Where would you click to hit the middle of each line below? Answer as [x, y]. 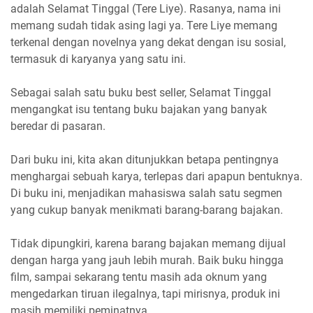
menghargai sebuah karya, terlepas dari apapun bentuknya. [156, 176]
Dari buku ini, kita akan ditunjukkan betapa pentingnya [145, 160]
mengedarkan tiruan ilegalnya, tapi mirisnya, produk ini [145, 294]
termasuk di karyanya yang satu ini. [98, 59]
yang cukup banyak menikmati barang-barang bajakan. [147, 210]
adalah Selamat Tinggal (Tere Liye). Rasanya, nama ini [146, 9]
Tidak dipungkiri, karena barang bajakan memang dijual [148, 243]
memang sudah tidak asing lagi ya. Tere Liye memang [144, 26]
